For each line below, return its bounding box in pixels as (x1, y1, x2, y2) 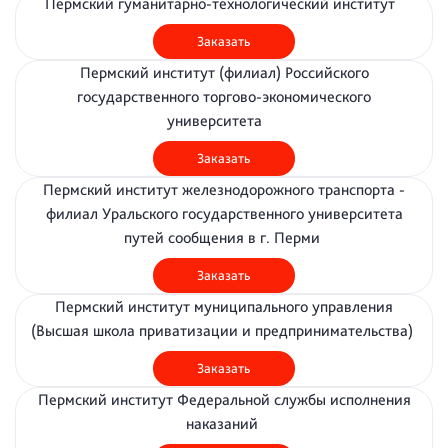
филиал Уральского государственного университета (45, 204, 403, 223)
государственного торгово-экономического (77, 87, 371, 106)
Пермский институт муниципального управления (55, 297, 393, 316)
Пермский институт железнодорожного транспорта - (43, 180, 405, 199)
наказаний (186, 414, 262, 433)
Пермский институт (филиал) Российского (79, 63, 369, 82)
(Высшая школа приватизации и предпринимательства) (31, 321, 417, 340)
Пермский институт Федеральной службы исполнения (37, 390, 411, 409)
